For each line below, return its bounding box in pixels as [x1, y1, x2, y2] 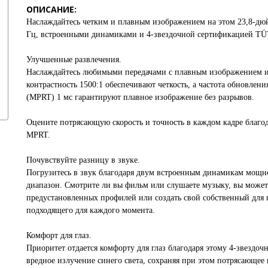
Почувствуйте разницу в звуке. [26, 155, 140, 165]
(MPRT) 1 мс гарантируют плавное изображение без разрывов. [26, 92, 254, 102]
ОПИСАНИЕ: [26, 3, 77, 15]
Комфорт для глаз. [26, 230, 92, 240]
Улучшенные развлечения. [26, 54, 121, 64]
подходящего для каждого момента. [26, 205, 155, 215]
